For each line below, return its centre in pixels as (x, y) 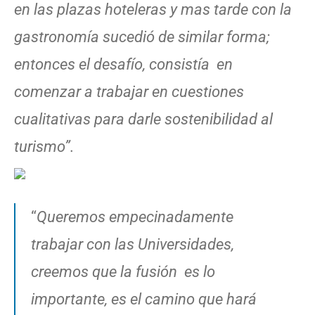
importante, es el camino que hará (144, 299)
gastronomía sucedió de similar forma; (142, 37)
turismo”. (44, 146)
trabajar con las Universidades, (133, 244)
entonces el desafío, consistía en (123, 64)
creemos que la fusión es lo (123, 271)
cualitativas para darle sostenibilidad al (143, 119)
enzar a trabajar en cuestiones (144, 91)
